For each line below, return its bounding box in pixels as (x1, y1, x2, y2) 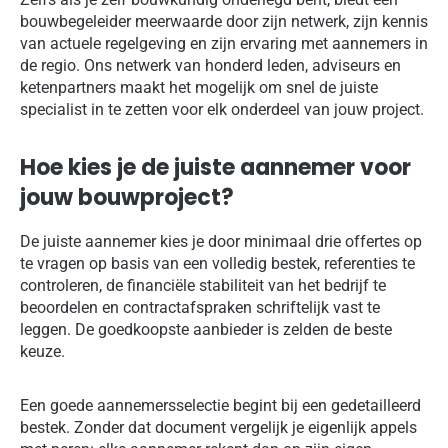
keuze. (20, 342, 65, 362)
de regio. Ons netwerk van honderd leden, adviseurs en (20, 56, 401, 76)
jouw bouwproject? (20, 182, 234, 214)
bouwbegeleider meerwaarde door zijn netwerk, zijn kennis (20, 12, 428, 32)
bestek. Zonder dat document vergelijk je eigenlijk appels (20, 418, 417, 438)
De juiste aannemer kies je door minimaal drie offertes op (20, 232, 422, 252)
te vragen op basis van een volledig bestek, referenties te (20, 254, 415, 274)
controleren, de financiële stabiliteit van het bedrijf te (20, 276, 386, 296)
